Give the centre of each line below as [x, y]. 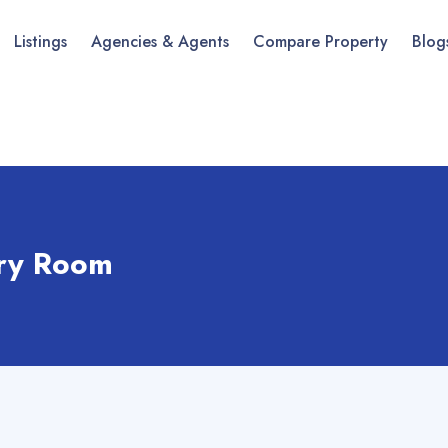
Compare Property [320, 41]
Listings [40, 41]
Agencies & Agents [160, 41]
